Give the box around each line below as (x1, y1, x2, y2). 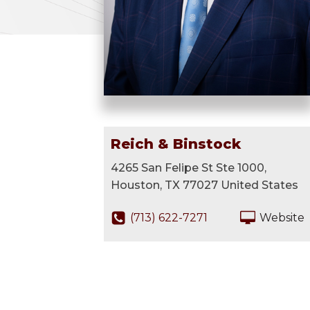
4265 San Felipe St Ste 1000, (111, 161, 266, 175)
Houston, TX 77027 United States (111, 179, 298, 192)
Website (259, 211, 304, 225)
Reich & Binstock (111, 136, 241, 153)
